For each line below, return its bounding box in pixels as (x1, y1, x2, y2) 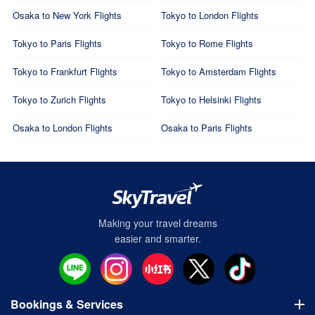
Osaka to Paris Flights (161, 121, 252, 134)
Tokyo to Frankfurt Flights (12, 65, 117, 78)
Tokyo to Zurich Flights (12, 93, 106, 106)
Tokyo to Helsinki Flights (161, 93, 262, 106)
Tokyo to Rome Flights (161, 37, 253, 50)
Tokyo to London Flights (161, 8, 259, 22)
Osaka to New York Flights (12, 8, 122, 22)
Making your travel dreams (98, 216, 217, 230)
